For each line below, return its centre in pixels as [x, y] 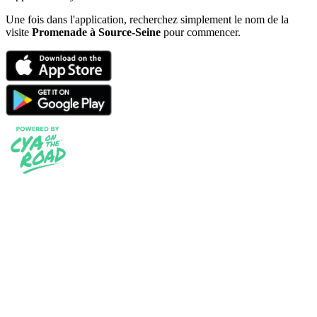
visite [19, 32]
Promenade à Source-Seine [96, 32]
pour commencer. [201, 32]
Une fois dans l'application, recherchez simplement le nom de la [147, 19]
